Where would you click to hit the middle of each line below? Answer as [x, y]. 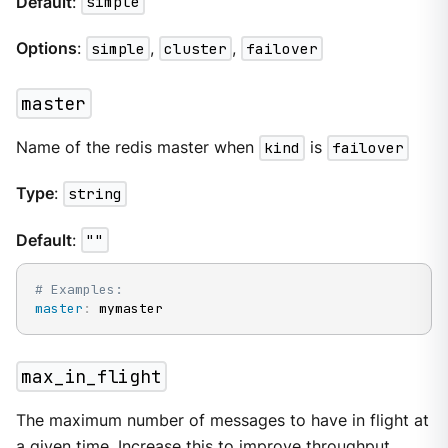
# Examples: [78, 290]
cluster [195, 48]
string [94, 194]
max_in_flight [91, 377]
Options [46, 48]
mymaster [126, 309]
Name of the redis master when [137, 148]
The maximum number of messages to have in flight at [222, 421]
